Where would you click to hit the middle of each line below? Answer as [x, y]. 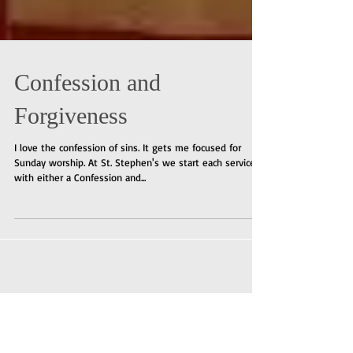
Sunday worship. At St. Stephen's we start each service [135, 191]
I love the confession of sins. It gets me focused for [128, 176]
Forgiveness [71, 144]
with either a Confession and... [80, 206]
